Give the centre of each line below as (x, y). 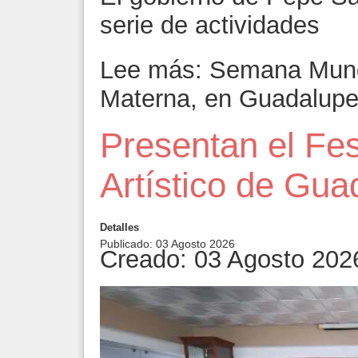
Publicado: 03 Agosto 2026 (167, 244)
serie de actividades (210, 26)
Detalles (119, 228)
